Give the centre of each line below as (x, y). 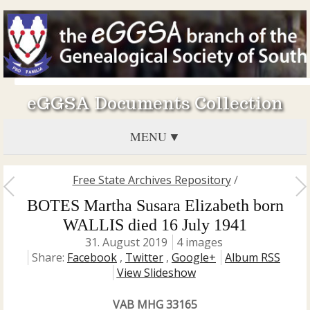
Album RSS (253, 257)
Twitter (144, 257)
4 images (200, 242)
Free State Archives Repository (152, 180)
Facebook (92, 257)
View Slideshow (156, 273)
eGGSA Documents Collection (155, 103)
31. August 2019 (126, 242)
